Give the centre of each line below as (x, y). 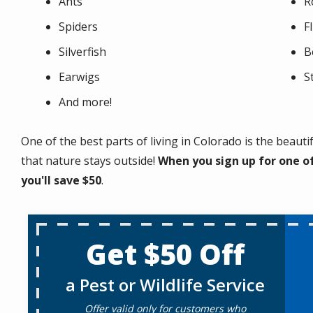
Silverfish (82, 52)
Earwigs (79, 77)
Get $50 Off (165, 254)
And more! (85, 102)
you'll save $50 (61, 180)
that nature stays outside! (89, 161)
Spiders (78, 27)
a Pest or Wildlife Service (165, 285)
